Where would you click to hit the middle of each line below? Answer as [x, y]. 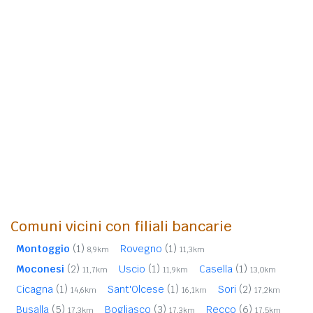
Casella [217, 269]
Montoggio [43, 248]
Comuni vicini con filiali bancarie [121, 226]
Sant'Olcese [137, 289]
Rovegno [143, 248]
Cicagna [36, 289]
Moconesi [40, 269]
